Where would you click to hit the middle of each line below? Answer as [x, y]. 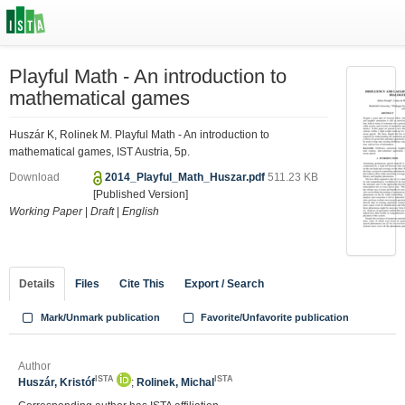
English [141, 212]
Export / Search [224, 284]
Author [34, 366]
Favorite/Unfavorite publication [274, 317]
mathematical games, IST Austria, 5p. [99, 151]
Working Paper [46, 212]
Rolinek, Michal [175, 382]
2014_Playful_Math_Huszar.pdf [187, 177]
